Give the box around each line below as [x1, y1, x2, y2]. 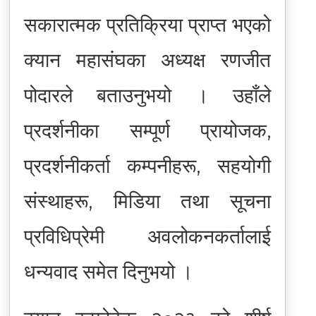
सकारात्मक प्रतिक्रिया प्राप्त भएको [23, 12, 272, 37]
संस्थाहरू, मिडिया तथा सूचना [23, 188, 272, 213]
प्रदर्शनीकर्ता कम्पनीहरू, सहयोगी [23, 153, 272, 178]
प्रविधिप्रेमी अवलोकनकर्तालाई [23, 224, 272, 248]
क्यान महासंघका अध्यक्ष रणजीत [23, 47, 272, 72]
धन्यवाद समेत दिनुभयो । [23, 259, 193, 284]
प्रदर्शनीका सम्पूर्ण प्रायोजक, [23, 118, 272, 142]
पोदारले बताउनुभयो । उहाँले [23, 83, 272, 107]
